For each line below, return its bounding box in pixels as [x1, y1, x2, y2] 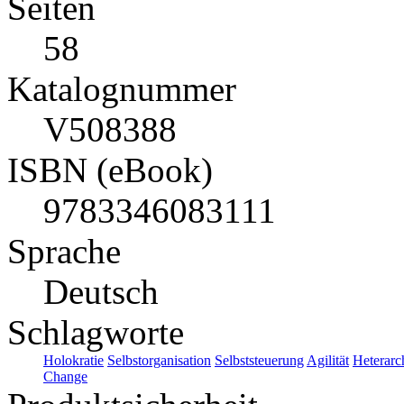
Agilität [307, 353, 349, 369]
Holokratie [43, 353, 104, 369]
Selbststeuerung [215, 353, 304, 369]
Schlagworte [7, 313, 184, 353]
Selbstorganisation [107, 353, 211, 369]
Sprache [7, 232, 121, 271]
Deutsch [43, 272, 159, 312]
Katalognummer [7, 69, 236, 109]
